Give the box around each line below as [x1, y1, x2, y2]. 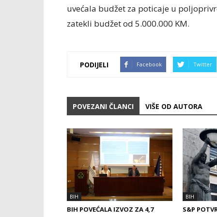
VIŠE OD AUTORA [145, 102, 202, 111]
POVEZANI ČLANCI [73, 102, 134, 111]
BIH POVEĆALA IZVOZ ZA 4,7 [67, 205, 154, 214]
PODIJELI [80, 60, 108, 69]
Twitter [193, 61, 212, 68]
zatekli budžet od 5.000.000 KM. [67, 18, 189, 29]
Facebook [137, 61, 162, 68]
